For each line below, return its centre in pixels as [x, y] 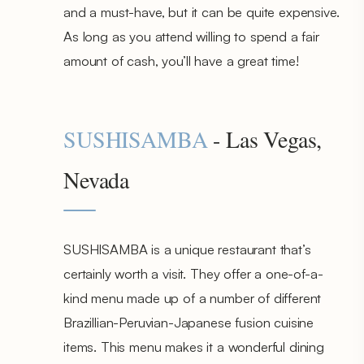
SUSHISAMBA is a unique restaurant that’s [187, 249]
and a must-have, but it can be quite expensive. [201, 11]
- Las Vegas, [265, 139]
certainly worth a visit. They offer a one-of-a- [193, 273]
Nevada [97, 179]
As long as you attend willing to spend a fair [191, 36]
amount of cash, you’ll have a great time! [181, 60]
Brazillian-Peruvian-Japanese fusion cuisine [189, 322]
